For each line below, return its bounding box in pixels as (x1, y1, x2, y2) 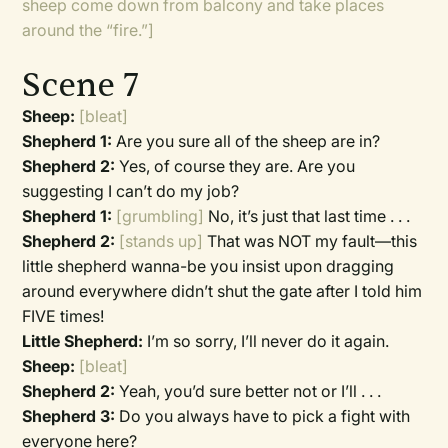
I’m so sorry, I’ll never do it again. (143, 331, 390, 351)
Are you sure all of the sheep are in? (116, 131, 381, 151)
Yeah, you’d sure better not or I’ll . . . (119, 381, 382, 401)
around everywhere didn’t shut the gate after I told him (22, 281, 423, 301)
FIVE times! (22, 306, 105, 326)
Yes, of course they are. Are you (115, 156, 356, 176)
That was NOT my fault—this (207, 231, 418, 251)
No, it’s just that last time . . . (204, 206, 411, 226)
